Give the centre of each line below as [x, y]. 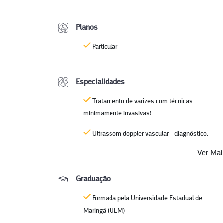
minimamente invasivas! [117, 114]
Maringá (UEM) [104, 211]
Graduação [93, 179]
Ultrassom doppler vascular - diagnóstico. [149, 134]
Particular [104, 47]
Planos [87, 28]
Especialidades [100, 82]
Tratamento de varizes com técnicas [142, 101]
